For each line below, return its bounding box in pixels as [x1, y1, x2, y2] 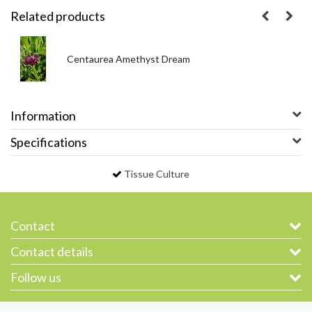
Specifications [10, 134, 87, 150]
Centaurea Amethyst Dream [67, 52, 190, 65]
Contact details [10, 243, 93, 259]
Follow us [10, 269, 61, 285]
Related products [10, 8, 105, 24]
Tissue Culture [123, 167, 189, 180]
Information [10, 107, 76, 123]
